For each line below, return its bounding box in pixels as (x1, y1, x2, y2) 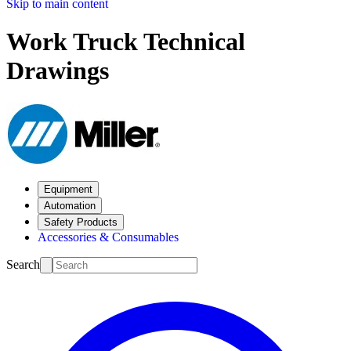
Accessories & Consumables (38, 230, 179, 244)
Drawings (6, 56, 109, 85)
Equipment (44, 183, 92, 195)
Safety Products (44, 215, 118, 228)
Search (6, 257, 40, 271)
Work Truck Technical (6, 27, 245, 56)
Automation (44, 199, 96, 212)
